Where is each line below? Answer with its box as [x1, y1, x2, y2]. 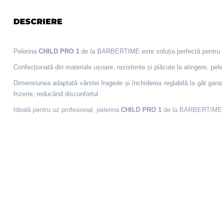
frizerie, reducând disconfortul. [13, 90, 100, 98]
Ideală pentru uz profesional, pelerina [13, 106, 121, 114]
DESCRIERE [13, 17, 62, 27]
